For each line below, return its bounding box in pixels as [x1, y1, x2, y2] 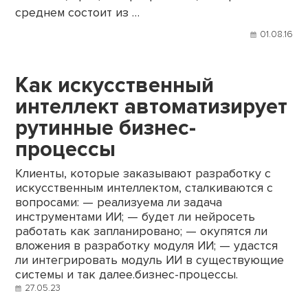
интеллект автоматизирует [15, 93, 288, 120]
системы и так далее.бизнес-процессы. [15, 267, 239, 283]
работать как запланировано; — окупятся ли [15, 224, 268, 239]
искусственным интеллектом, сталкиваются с [15, 181, 274, 196]
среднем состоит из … [15, 5, 140, 20]
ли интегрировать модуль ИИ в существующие [15, 253, 285, 268]
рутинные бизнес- [15, 115, 197, 142]
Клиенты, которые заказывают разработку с [15, 166, 272, 181]
